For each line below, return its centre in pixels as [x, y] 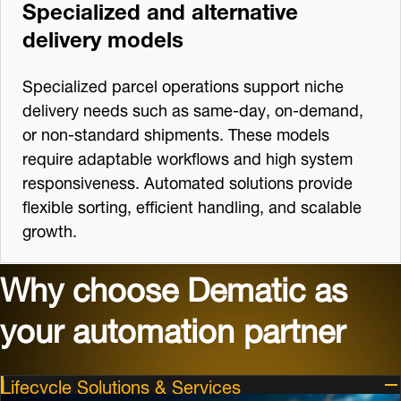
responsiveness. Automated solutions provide [188, 180]
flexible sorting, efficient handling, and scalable [192, 204]
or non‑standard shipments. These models [176, 132]
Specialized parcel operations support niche [183, 83]
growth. [50, 228]
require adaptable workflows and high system [188, 156]
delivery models [103, 36]
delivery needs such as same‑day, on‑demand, [193, 107]
